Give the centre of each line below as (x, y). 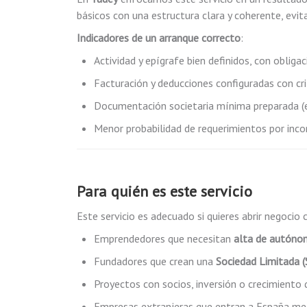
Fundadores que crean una (155, 261)
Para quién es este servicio (164, 191)
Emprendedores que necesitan (164, 238)
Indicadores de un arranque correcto (159, 38)
